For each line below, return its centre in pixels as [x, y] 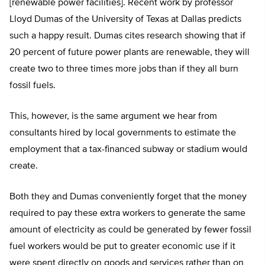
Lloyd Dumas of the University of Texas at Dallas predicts [125, 20]
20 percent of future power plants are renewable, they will [130, 53]
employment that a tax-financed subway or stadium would [128, 150]
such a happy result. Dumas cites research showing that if [127, 36]
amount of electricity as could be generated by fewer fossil [130, 230]
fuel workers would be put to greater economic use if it [122, 247]
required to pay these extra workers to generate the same [127, 214]
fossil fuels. [33, 86]
